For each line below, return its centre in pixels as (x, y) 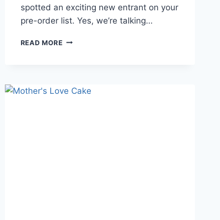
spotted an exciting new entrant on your (99, 7)
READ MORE (41, 42)
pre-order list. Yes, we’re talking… (86, 20)
